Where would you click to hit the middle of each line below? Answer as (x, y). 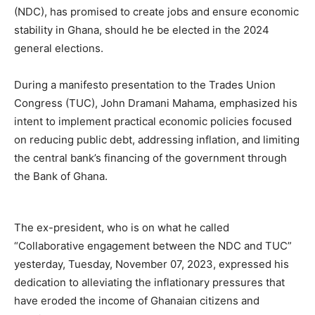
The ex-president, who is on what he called (122, 227)
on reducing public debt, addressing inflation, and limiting (157, 140)
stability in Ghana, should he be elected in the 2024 (142, 30)
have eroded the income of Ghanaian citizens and (137, 301)
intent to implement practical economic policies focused (153, 121)
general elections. (59, 48)
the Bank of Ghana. (61, 176)
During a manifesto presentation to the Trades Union (145, 85)
